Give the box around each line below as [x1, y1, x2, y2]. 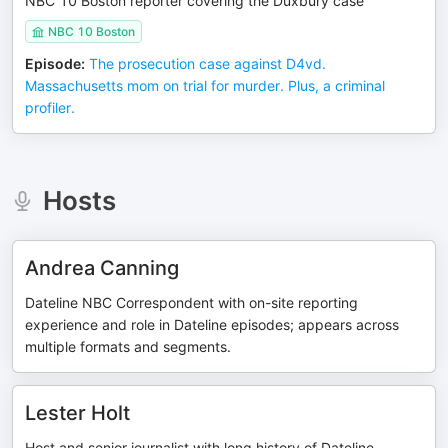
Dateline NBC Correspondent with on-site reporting [25, 294, 358, 311]
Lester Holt [25, 401, 130, 425]
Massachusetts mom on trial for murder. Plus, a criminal [25, 77, 385, 94]
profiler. [25, 99, 75, 116]
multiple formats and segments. [25, 338, 231, 355]
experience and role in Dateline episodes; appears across [25, 316, 399, 333]
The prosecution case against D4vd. [89, 55, 326, 72]
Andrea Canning [25, 256, 179, 280]
